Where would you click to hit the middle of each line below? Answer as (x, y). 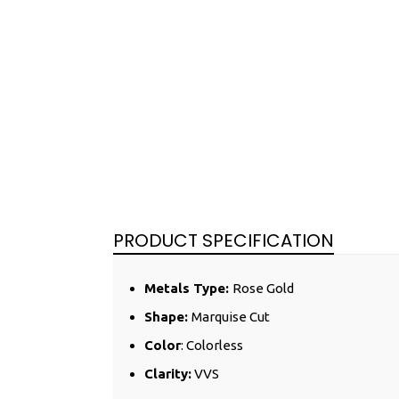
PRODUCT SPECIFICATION (224, 240)
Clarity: (168, 373)
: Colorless (212, 345)
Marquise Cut (231, 316)
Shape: (168, 316)
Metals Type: (188, 288)
